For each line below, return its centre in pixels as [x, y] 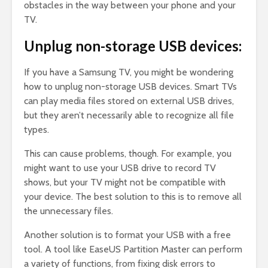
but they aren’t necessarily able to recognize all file [129, 115]
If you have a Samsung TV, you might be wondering [129, 72]
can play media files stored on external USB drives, [129, 101]
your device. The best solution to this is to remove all [133, 197]
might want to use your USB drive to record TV [120, 168]
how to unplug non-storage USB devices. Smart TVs [130, 87]
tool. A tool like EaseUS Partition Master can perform [133, 249]
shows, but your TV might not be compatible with [125, 182]
